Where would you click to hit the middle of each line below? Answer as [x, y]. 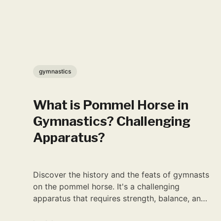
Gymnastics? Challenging [112, 121]
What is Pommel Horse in [111, 105]
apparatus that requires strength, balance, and [120, 199]
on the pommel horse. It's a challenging [107, 187]
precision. [51, 210]
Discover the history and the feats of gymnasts [121, 175]
